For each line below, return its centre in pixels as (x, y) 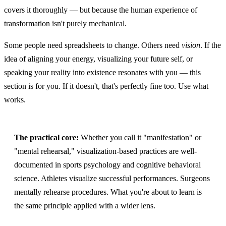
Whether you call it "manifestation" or (140, 138)
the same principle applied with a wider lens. (85, 206)
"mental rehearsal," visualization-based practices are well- (105, 151)
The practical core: (46, 138)
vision (191, 45)
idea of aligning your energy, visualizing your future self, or (98, 59)
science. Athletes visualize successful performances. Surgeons (112, 179)
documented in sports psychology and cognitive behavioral (107, 165)
